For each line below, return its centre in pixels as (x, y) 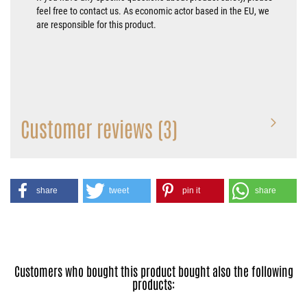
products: (153, 283)
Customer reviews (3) (99, 127)
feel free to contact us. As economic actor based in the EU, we (153, 11)
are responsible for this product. (96, 24)
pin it (191, 190)
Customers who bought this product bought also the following (153, 270)
